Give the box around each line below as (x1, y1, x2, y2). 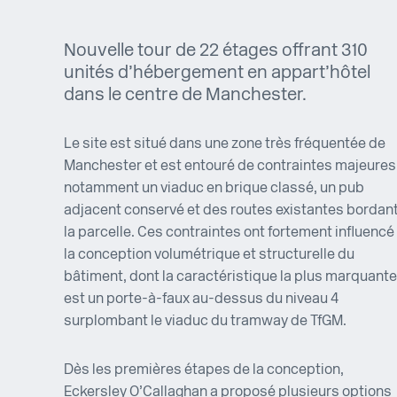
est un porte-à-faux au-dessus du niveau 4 (64, 292, 339, 307)
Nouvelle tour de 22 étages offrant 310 (64, 43, 368, 61)
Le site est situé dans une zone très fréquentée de (64, 137, 385, 152)
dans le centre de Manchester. (64, 87, 307, 105)
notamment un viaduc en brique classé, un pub (64, 182, 364, 197)
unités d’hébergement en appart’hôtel (64, 65, 370, 83)
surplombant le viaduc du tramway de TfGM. (64, 315, 346, 330)
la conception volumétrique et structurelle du (64, 248, 354, 263)
